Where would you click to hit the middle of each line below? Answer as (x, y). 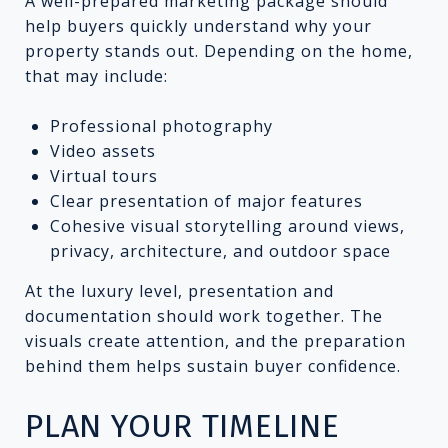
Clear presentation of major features (206, 200)
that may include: (96, 75)
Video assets (102, 150)
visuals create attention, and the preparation (215, 340)
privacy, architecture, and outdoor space (220, 250)
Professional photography (161, 125)
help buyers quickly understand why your (198, 25)
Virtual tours (103, 175)
